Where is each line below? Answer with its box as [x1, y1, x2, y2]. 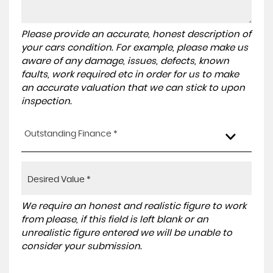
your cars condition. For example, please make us [21, 43, 248, 52]
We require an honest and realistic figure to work [21, 202, 246, 211]
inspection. [21, 97, 72, 106]
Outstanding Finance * [24, 130, 118, 138]
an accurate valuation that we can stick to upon [21, 83, 245, 93]
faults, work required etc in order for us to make [21, 70, 239, 79]
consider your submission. [21, 242, 142, 251]
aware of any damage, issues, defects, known [21, 57, 229, 66]
